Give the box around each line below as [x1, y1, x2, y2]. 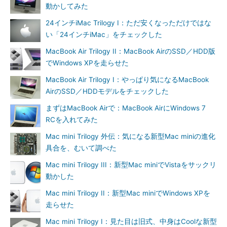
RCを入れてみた [46, 116, 98, 124]
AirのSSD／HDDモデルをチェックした [46, 87, 169, 95]
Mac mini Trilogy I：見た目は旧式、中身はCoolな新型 [46, 217, 217, 225]
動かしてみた [46, 2, 88, 10]
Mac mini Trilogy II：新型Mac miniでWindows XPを [46, 189, 210, 197]
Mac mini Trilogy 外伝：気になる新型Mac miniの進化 [46, 132, 215, 140]
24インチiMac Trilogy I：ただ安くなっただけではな [46, 19, 211, 27]
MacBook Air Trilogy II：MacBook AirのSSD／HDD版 [46, 47, 215, 55]
